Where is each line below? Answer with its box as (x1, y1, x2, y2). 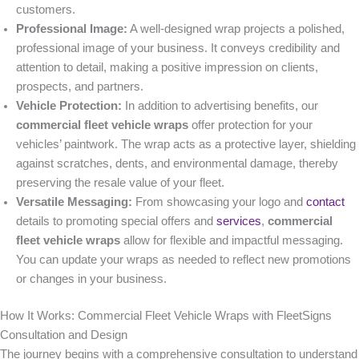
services (216, 214, 261, 228)
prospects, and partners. (16, 79, 143, 93)
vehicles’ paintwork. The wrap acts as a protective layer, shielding (16, 137, 356, 151)
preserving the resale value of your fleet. (16, 175, 224, 189)
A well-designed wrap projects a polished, (127, 22, 345, 35)
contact (306, 195, 345, 208)
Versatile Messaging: (16, 195, 132, 208)
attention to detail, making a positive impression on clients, (16, 60, 318, 74)
